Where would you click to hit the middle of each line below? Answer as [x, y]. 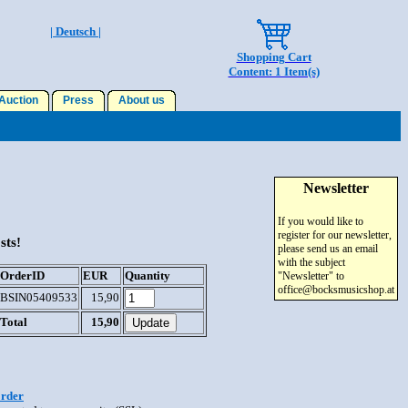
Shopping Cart [274, 57]
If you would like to [321, 221]
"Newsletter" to [311, 276]
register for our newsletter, [335, 235]
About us [142, 100]
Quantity [148, 276]
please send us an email [328, 249]
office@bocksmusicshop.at [336, 290]
